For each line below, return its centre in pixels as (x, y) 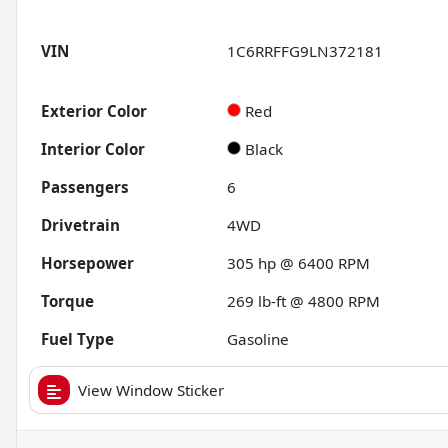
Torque (67, 301)
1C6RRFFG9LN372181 (305, 51)
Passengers (85, 187)
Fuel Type (77, 339)
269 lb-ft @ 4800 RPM (304, 301)
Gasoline (258, 339)
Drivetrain (80, 225)
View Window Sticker (151, 390)
